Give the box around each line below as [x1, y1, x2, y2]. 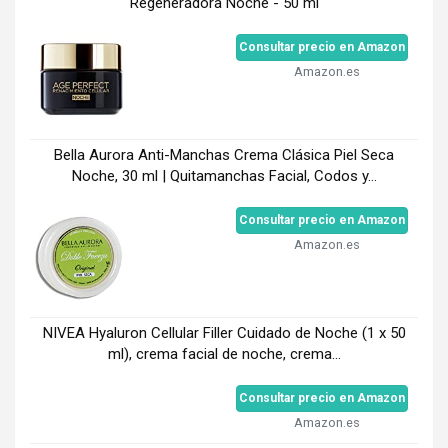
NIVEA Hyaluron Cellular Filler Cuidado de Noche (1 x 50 [42, 323, 406, 342]
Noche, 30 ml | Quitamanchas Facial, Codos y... [71, 166, 377, 185]
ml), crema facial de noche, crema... [107, 344, 341, 363]
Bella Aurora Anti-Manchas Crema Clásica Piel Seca [54, 145, 394, 164]
